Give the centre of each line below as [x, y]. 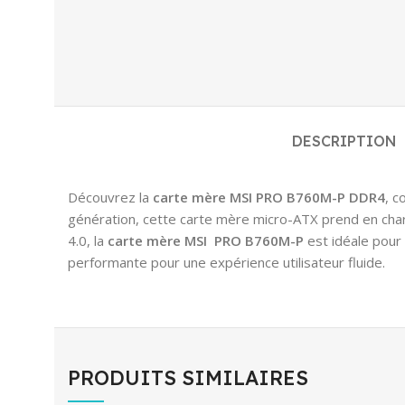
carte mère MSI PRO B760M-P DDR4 [269, 197]
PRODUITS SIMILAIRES [188, 378]
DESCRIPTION [344, 141]
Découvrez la [110, 197]
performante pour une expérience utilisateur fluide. [226, 262]
